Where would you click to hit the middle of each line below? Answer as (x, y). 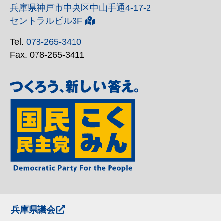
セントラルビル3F (46, 20)
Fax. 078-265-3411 (47, 55)
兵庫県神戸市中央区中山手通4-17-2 (80, 8)
